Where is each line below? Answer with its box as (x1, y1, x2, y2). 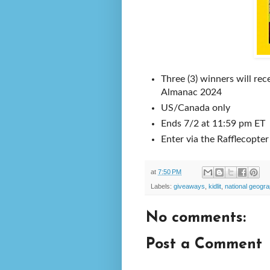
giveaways (174, 183, 205, 190)
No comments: (146, 210, 246, 226)
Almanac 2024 (161, 87, 222, 97)
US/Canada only (161, 102, 230, 113)
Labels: (151, 183, 174, 190)
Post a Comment (146, 237, 262, 253)
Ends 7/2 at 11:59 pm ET (161, 118, 265, 128)
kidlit (209, 183, 221, 190)
